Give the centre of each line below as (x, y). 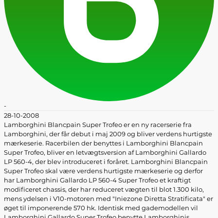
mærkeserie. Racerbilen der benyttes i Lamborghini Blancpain (103, 143)
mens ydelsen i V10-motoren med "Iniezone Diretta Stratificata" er (109, 199)
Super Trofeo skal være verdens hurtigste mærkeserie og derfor (103, 171)
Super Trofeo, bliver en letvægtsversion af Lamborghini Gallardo (105, 152)
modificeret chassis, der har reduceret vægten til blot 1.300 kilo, (104, 189)
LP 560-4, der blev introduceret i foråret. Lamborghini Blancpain (106, 162)
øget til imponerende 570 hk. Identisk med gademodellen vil (101, 208)
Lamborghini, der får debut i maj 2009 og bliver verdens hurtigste (108, 134)
